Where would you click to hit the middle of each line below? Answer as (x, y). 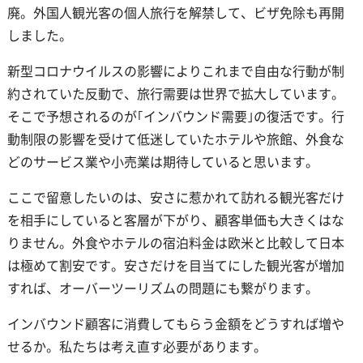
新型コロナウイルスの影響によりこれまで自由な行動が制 (175, 71)
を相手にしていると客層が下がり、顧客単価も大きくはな (175, 220)
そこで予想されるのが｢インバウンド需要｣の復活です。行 (175, 116)
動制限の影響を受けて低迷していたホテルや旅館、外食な (175, 139)
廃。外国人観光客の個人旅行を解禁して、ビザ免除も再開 (175, 13)
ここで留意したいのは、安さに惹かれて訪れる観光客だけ (175, 197)
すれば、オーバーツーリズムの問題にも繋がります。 (162, 288)
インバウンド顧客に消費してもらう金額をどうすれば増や (175, 324)
